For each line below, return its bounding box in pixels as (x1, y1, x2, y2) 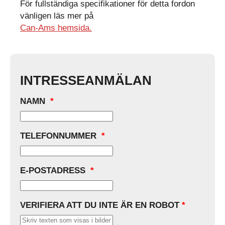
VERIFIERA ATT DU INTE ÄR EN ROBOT (20, 200, 179, 210)
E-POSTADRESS (20, 165, 88, 176)
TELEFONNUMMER (20, 131, 99, 141)
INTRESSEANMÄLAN (20, 73, 152, 88)
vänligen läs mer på (20, 11, 93, 21)
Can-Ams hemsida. (20, 23, 92, 33)
